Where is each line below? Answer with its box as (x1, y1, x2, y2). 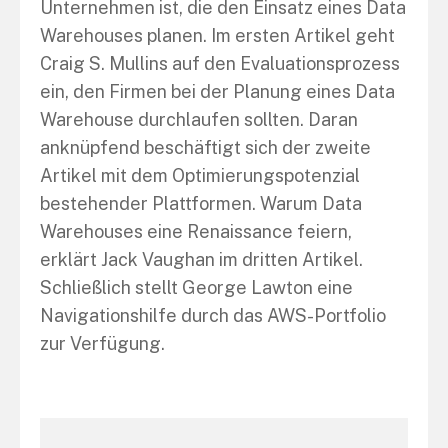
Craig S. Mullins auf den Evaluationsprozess (40, 53, 400, 74)
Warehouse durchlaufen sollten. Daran (40, 109, 358, 130)
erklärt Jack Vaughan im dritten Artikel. (40, 249, 363, 270)
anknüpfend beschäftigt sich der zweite (40, 137, 371, 158)
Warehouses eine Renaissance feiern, (40, 221, 352, 242)
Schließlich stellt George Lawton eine (40, 277, 353, 298)
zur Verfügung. (40, 333, 165, 354)
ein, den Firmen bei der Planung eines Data (40, 81, 395, 102)
